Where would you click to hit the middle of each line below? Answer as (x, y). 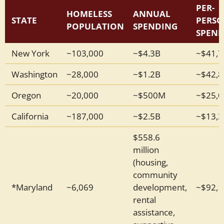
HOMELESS (89, 13)
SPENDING (155, 26)
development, (160, 187)
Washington (34, 74)
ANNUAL (151, 13)
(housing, (150, 162)
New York (30, 53)
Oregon (26, 95)
